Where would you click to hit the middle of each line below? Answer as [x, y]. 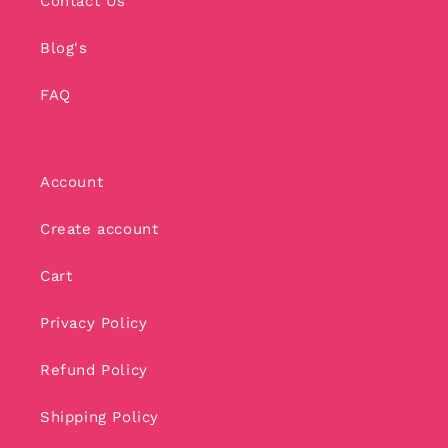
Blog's [64, 47]
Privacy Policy [94, 322]
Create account [99, 228]
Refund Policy [94, 369]
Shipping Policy [99, 416]
